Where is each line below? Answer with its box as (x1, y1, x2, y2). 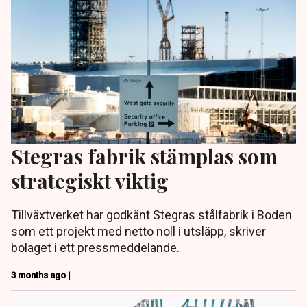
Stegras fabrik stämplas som (11, 143, 278, 170)
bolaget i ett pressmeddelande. (11, 241, 180, 256)
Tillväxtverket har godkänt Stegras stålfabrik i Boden (11, 208, 292, 223)
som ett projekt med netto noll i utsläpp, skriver (11, 224, 266, 239)
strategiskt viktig (11, 167, 169, 195)
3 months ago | (11, 270, 71, 281)
